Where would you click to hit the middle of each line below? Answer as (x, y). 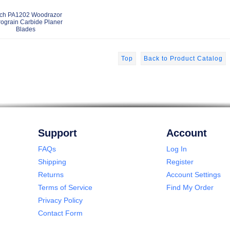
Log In (177, 149)
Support (57, 133)
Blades (25, 29)
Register (180, 161)
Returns (51, 174)
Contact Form (60, 213)
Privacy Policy (60, 200)
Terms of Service (65, 187)
